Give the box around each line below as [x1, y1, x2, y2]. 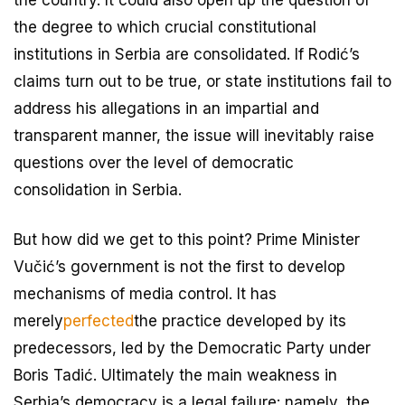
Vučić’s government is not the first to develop [14, 257, 345, 276]
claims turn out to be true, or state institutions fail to [14, 71, 391, 90]
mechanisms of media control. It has [14, 284, 277, 303]
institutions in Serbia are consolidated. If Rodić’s [14, 44, 360, 63]
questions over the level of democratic [14, 153, 294, 172]
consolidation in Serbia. [14, 180, 182, 199]
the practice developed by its [134, 311, 346, 330]
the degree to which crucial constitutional [14, 17, 316, 36]
